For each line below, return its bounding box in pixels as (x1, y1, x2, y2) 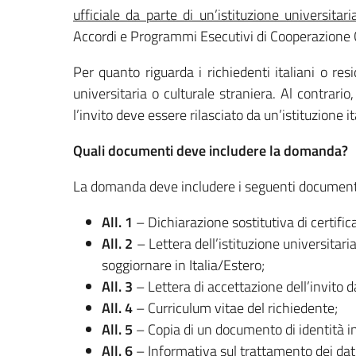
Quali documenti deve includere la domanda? (73, 139, 348, 161)
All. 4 (102, 296, 136, 319)
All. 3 (102, 275, 136, 297)
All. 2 (102, 232, 137, 254)
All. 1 (102, 211, 136, 233)
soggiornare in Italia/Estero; (102, 253, 265, 276)
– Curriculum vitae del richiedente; (136, 296, 338, 319)
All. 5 (102, 318, 136, 340)
